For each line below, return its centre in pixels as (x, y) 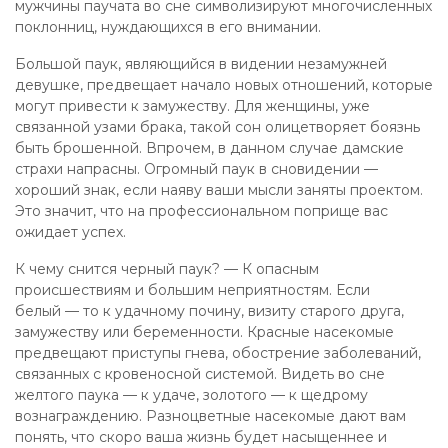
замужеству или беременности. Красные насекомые (204, 332)
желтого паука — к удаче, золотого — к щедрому (191, 395)
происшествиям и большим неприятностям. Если (192, 290)
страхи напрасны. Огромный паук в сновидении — (196, 169)
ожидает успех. (70, 232)
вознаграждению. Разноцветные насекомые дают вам (210, 416)
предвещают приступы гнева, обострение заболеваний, (218, 353)
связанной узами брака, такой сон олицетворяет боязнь (217, 127)
